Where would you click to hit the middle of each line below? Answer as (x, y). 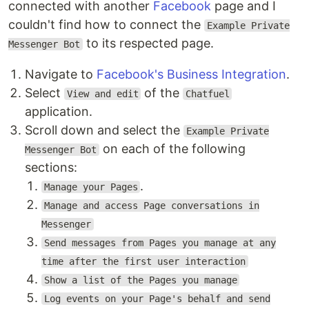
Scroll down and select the (104, 130)
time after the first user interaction (143, 261)
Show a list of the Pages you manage (140, 280)
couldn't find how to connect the (106, 24)
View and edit (102, 94)
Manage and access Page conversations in (151, 206)
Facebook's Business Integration (191, 74)
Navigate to (61, 74)
